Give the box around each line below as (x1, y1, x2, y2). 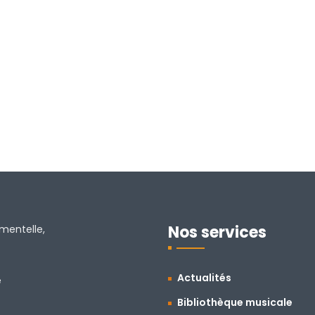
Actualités (177, 271, 231, 285)
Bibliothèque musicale (177, 295, 292, 309)
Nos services (168, 221, 266, 243)
